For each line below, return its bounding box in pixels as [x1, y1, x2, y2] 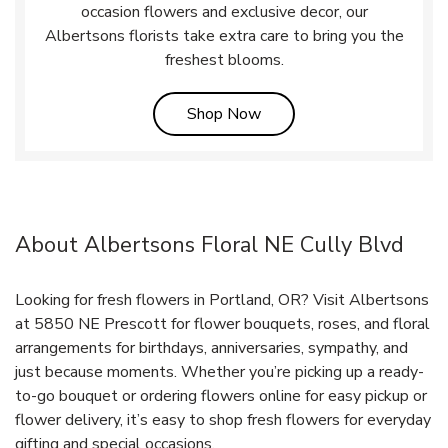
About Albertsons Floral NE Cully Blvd [15, 229, 404, 260]
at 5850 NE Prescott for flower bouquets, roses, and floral [15, 312, 430, 335]
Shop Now [187, 102, 261, 125]
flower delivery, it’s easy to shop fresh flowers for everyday [15, 408, 431, 431]
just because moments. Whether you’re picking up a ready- [15, 360, 424, 383]
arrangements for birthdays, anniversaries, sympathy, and [15, 336, 408, 359]
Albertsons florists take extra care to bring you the [44, 24, 404, 47]
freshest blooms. [164, 48, 284, 71]
